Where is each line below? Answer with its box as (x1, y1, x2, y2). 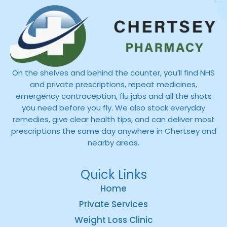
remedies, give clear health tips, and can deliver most (12, 114, 215, 125)
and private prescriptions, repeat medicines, (30, 79, 197, 90)
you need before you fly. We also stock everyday (22, 102, 205, 113)
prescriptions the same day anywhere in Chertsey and (11, 126, 216, 137)
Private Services (79, 198, 148, 210)
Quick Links (80, 166, 147, 183)
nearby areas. (88, 137, 139, 148)
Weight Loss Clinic (74, 213, 153, 226)
